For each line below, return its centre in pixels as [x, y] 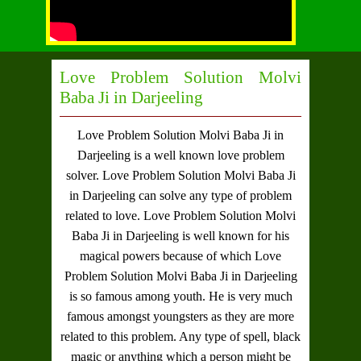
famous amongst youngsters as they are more [180, 316]
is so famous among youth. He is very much [180, 296]
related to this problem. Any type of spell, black [180, 336]
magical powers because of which [167, 255]
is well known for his [234, 235]
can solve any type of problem [214, 195]
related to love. [104, 215]
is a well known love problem [207, 155]
